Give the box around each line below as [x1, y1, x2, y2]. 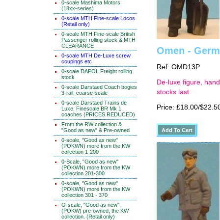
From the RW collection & [61, 121, 122, 127]
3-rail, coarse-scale [61, 90, 108, 96]
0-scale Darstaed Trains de [61, 100, 127, 106]
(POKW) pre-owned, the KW [61, 208, 129, 214]
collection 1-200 [61, 149, 99, 155]
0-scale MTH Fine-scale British [61, 31, 135, 37]
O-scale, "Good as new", [61, 202, 121, 208]
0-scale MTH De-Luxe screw [61, 53, 131, 58]
